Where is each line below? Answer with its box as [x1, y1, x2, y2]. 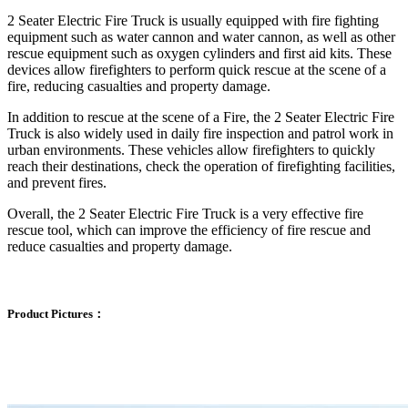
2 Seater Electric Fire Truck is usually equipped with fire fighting [7, 12, 379, 28]
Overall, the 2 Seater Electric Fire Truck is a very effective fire [7, 205, 363, 221]
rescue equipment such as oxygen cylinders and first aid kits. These [7, 45, 392, 61]
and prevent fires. [7, 174, 107, 190]
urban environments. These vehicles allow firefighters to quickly [7, 141, 375, 158]
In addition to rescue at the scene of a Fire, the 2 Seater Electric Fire [7, 108, 394, 125]
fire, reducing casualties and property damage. [7, 77, 270, 94]
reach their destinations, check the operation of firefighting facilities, [7, 158, 395, 174]
